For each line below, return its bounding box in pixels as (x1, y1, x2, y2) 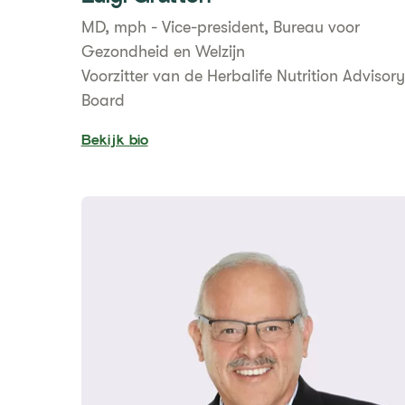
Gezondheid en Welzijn (80, 42, 245, 61)
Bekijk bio (80, 135, 148, 148)
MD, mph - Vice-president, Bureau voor (80, 18, 360, 36)
